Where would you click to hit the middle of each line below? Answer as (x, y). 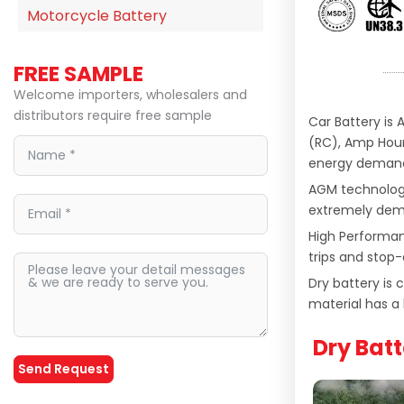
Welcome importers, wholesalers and (130, 95)
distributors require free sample (113, 115)
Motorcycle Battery (97, 16)
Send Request (64, 369)
